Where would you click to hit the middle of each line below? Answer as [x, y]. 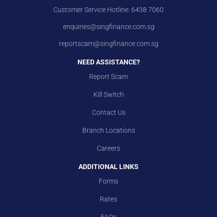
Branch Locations [108, 130]
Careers [108, 148]
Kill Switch [108, 94]
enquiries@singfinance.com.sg [108, 26]
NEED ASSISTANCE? [108, 62]
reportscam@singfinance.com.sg [108, 43]
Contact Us [108, 112]
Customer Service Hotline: [92, 9]
